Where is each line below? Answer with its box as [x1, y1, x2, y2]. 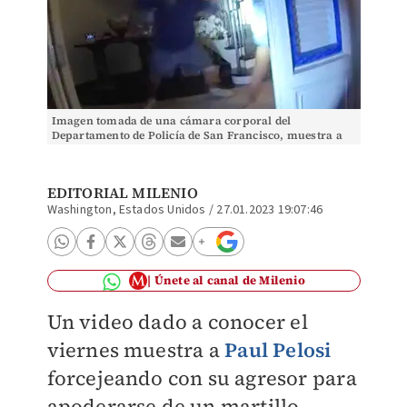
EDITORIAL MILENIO [46, 183, 198, 203]
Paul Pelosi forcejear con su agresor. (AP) [51, 143, 279, 157]
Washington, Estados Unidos [46, 201, 206, 219]
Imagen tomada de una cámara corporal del [51, 114, 292, 128]
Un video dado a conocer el [46, 308, 308, 335]
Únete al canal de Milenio [154, 273, 305, 288]
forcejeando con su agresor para [46, 364, 357, 392]
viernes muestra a [46, 336, 225, 363]
